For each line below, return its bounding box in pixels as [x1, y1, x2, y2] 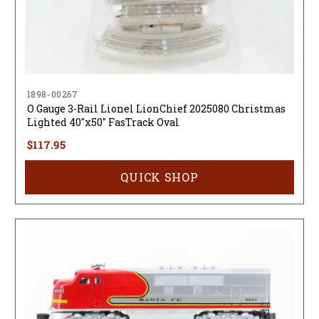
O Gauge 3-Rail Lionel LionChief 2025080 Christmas [26, 102, 286, 116]
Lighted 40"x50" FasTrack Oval [26, 115, 179, 130]
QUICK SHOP [120, 169, 199, 185]
